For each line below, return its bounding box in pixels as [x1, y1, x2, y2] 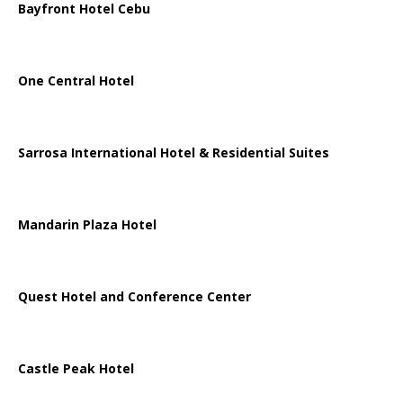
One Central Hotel [18, 72, 134, 90]
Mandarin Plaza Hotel [18, 216, 157, 234]
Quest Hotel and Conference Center [18, 288, 251, 306]
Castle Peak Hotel [18, 360, 134, 378]
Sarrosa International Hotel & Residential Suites [18, 144, 329, 162]
